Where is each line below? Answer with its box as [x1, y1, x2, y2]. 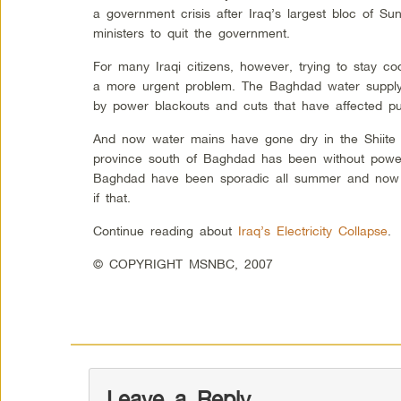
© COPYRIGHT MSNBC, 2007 [93, 255, 274, 271]
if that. [93, 189, 132, 205]
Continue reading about [93, 222, 239, 238]
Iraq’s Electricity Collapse [238, 222, 388, 238]
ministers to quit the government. [93, 24, 291, 40]
